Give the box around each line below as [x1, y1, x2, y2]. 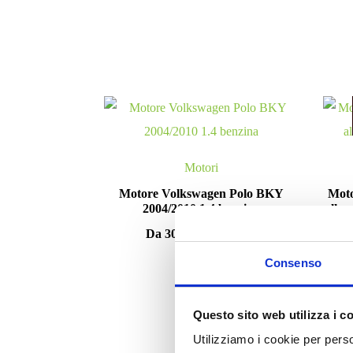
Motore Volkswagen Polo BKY [119, 187, 284, 201]
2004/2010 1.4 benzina [143, 202, 261, 216]
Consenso [265, 256, 321, 269]
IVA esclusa [209, 229, 258, 241]
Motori [184, 161, 219, 175]
